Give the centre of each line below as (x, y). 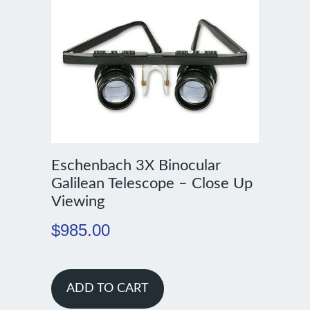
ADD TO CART (107, 289)
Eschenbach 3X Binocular (136, 166)
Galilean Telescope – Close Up (152, 184)
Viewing (77, 202)
